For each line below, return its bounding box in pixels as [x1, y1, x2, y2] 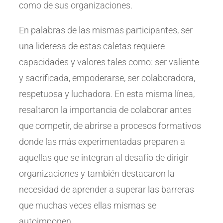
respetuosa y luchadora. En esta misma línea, [19, 88, 195, 99]
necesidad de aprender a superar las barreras [19, 184, 195, 195]
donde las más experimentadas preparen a [19, 136, 186, 147]
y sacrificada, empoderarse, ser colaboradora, [19, 72, 196, 83]
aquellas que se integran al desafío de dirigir [19, 152, 189, 163]
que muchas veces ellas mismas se [19, 200, 157, 211]
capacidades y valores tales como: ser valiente [19, 56, 200, 67]
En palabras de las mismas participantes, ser [19, 24, 193, 35]
